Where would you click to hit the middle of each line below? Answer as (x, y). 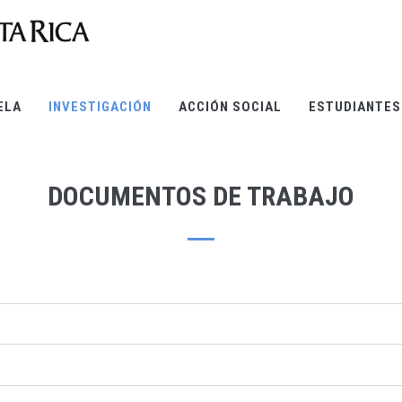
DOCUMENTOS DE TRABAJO (201, 197)
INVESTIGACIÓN (100, 107)
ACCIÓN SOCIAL (230, 107)
